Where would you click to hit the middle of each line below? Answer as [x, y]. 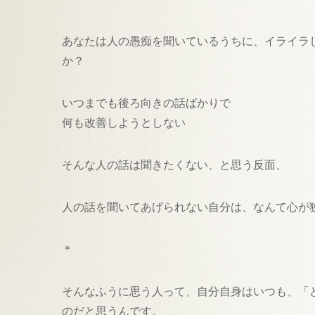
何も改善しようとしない [124, 123]
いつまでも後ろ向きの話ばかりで [146, 103]
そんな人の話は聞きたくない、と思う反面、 [174, 165]
